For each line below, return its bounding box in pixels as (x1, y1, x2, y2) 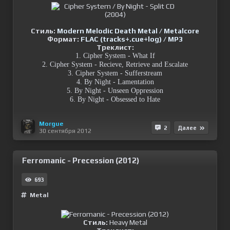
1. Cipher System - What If (75, 52, 155, 60)
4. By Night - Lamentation (76, 78, 154, 86)
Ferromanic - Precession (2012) (22, 156, 139, 165)
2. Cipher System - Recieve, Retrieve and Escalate (42, 61, 188, 68)
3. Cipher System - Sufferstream (68, 69, 162, 77)
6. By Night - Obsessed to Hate (70, 95, 160, 103)
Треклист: (96, 43, 134, 51)
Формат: (47, 35, 79, 43)
